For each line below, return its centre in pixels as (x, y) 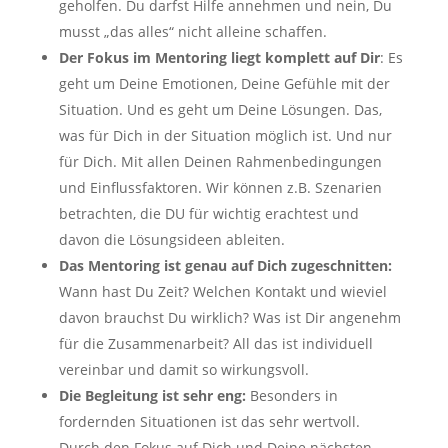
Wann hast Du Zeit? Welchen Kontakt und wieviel (222, 291)
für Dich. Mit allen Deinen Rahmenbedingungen (220, 161)
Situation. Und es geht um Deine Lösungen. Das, (220, 109)
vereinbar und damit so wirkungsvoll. (183, 369)
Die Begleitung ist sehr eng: (154, 395)
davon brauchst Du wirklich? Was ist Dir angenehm (229, 317)
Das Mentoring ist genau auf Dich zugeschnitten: (225, 265)
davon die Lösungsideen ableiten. (171, 239)
